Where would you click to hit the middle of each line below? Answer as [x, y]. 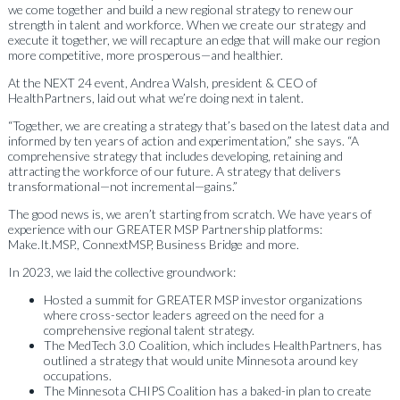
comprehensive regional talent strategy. [149, 329]
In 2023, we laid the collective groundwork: [121, 271]
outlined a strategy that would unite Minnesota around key [200, 360]
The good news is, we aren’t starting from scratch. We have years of [189, 213]
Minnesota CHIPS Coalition [142, 390]
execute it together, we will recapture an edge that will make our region [194, 39]
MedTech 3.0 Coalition [127, 345]
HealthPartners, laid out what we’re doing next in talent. [157, 97]
